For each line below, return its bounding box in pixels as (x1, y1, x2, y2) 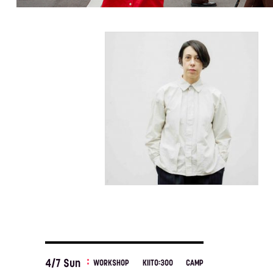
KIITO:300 (142, 259, 173, 268)
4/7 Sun (44, 258, 80, 271)
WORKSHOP (93, 259, 130, 268)
